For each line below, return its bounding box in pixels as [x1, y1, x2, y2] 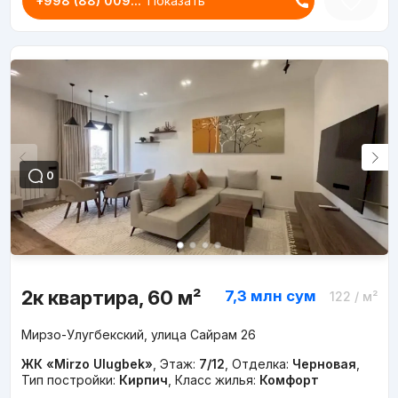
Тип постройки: [20, 372, 119, 388]
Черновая [291, 356, 356, 372]
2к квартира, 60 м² [20, 286, 201, 310]
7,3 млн [224, 287, 283, 306]
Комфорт [259, 372, 319, 388]
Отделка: [231, 356, 292, 372]
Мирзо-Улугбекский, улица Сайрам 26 [20, 327, 256, 343]
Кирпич [118, 372, 168, 388]
